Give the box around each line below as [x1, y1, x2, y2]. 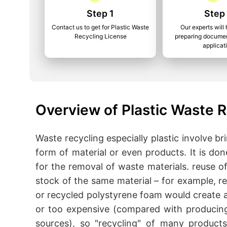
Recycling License [74, 32, 127, 40]
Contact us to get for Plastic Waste [52, 23, 149, 31]
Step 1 [87, 8, 114, 19]
